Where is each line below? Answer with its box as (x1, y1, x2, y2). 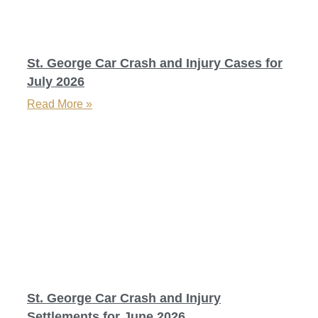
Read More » (27, 97, 92, 110)
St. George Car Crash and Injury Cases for (27, 55, 283, 70)
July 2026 (27, 74, 84, 89)
